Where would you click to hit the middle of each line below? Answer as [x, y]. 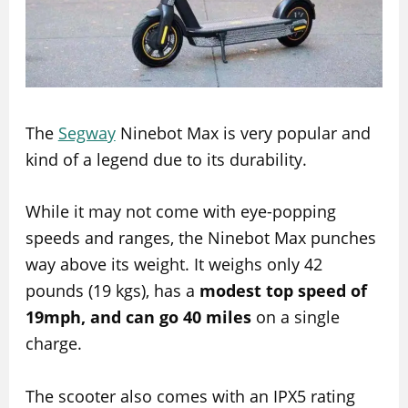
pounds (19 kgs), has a [112, 291]
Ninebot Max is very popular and [243, 133]
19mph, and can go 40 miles [138, 317]
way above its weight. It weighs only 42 [173, 265]
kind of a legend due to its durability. [166, 159]
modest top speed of [283, 291]
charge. [53, 344]
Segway [87, 133]
